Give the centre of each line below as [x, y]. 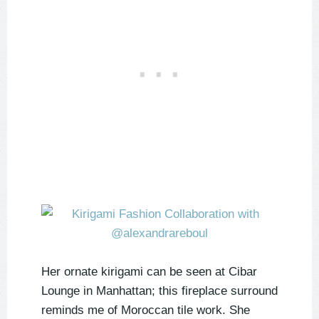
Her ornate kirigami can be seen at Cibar [149, 272]
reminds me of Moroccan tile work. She [146, 310]
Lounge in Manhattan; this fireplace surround [159, 291]
